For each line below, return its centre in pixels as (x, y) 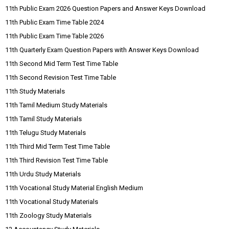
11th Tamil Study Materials (43, 119)
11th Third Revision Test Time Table (56, 160)
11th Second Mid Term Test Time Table (62, 63)
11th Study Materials (35, 91)
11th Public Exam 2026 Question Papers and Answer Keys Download (105, 8)
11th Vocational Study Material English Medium (74, 188)
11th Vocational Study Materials (52, 201)
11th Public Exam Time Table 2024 (54, 22)
